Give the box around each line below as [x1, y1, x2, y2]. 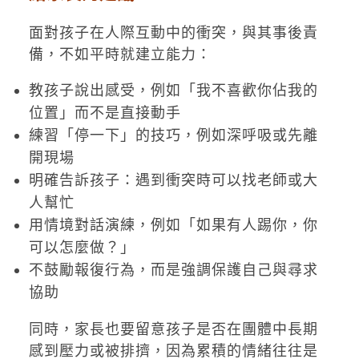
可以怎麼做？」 [28, 239, 135, 256]
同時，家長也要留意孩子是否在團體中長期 [28, 321, 318, 338]
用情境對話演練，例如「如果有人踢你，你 [28, 216, 318, 234]
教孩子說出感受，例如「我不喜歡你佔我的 [28, 82, 318, 99]
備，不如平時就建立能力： [28, 46, 212, 63]
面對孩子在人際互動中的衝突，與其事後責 [28, 24, 318, 42]
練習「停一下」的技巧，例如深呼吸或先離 [28, 127, 318, 144]
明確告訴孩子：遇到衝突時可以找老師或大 [28, 171, 318, 189]
